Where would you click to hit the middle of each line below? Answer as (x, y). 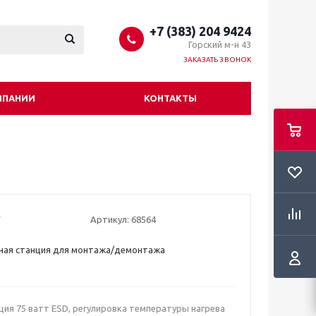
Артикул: (109, 219)
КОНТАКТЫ (170, 98)
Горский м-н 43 (219, 44)
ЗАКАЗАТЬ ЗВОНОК (217, 60)
